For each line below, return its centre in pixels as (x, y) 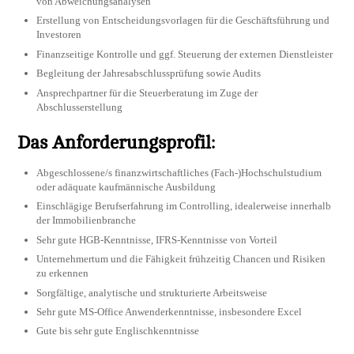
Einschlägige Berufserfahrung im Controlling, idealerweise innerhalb (184, 206)
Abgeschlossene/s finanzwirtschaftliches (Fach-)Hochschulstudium (179, 172)
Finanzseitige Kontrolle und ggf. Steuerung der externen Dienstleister (185, 54)
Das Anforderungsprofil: (117, 143)
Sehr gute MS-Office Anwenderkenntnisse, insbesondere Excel (169, 312)
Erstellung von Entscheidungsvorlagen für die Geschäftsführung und (183, 21)
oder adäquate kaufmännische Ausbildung (126, 186)
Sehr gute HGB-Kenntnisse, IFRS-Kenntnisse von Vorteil (157, 239)
